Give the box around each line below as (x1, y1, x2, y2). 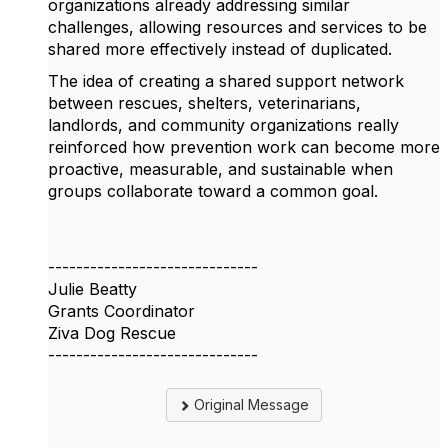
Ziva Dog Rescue (48, 322, 176, 343)
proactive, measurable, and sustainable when (48, 158, 393, 179)
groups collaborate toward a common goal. (48, 180, 378, 201)
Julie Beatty (48, 278, 137, 299)
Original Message (190, 395, 309, 413)
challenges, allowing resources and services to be (48, 16, 427, 37)
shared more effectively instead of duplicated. (48, 38, 392, 59)
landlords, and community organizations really (48, 114, 399, 135)
